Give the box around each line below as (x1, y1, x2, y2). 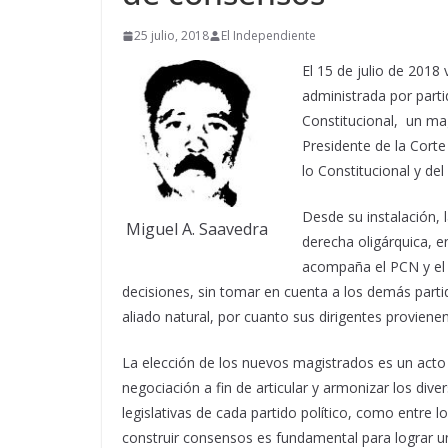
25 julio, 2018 (134, 27, 209, 45)
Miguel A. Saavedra (126, 218, 268, 241)
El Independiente (221, 27, 316, 45)
